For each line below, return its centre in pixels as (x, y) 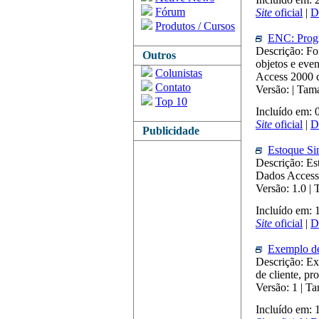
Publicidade (168, 131)
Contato (173, 87)
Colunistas (179, 73)
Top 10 (171, 101)
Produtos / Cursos (195, 26)
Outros (156, 55)
